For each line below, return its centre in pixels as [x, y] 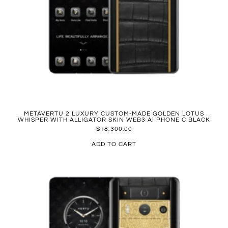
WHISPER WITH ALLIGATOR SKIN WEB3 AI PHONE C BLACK [114, 120]
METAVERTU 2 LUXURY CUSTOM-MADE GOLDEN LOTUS [114, 114]
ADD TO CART [114, 145]
